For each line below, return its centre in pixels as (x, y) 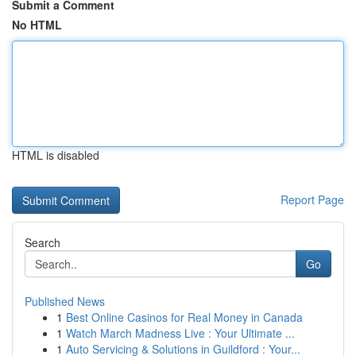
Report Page (312, 199)
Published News (65, 301)
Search (43, 242)
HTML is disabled (56, 155)
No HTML (37, 25)
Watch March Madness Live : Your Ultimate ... (180, 333)
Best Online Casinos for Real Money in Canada (184, 317)
